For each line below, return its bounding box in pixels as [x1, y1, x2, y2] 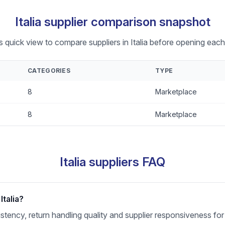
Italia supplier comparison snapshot [15, 15, 210, 29]
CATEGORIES [28, 67, 70, 74]
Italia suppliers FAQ [60, 155, 165, 169]
